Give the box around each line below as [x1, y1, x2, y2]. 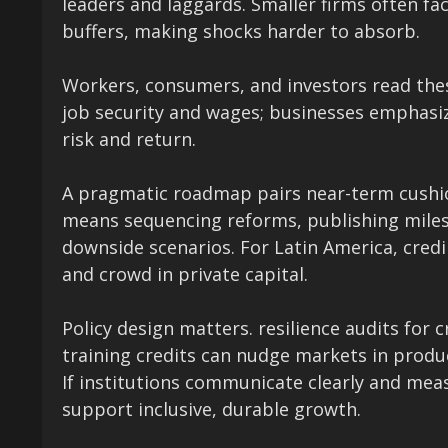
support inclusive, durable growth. [62, 396, 361, 421]
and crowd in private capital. [62, 261, 308, 286]
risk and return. [62, 126, 196, 151]
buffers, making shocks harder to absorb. [62, 18, 420, 43]
